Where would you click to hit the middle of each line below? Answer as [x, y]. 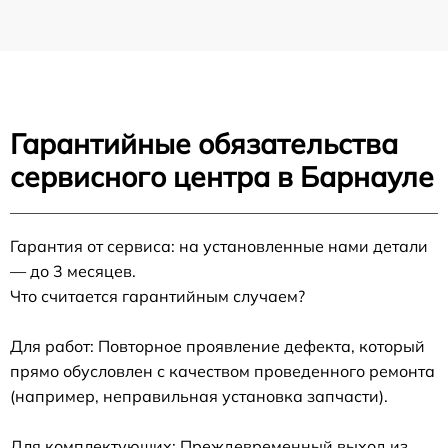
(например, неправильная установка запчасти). [199, 396]
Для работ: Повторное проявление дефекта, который [217, 346]
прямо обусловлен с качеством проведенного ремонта [222, 371]
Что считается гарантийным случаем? [157, 296]
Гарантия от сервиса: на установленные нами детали [219, 246]
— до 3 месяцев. [73, 271]
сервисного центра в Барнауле [222, 177]
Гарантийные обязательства [204, 144]
